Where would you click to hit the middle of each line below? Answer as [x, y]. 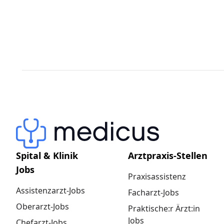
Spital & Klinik [47, 155]
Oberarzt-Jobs [42, 206]
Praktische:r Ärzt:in [164, 208]
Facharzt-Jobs [153, 192]
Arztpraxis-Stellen [168, 155]
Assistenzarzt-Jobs [50, 190]
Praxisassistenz [157, 176]
